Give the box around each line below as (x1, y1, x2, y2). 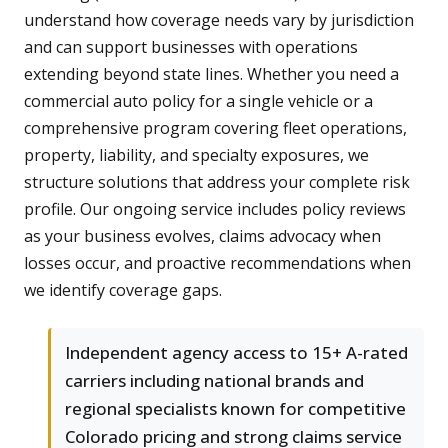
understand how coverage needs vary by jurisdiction (24, 9, 414, 32)
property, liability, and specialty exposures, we (24, 144, 369, 167)
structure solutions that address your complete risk (24, 171, 410, 194)
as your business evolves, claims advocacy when (24, 225, 381, 248)
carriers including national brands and (65, 369, 364, 393)
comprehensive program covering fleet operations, (24, 117, 407, 140)
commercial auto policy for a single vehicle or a (24, 90, 373, 113)
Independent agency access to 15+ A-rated (65, 341, 408, 365)
